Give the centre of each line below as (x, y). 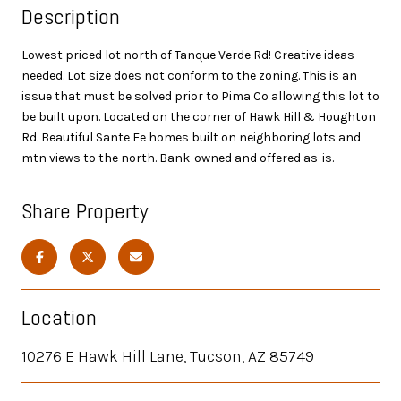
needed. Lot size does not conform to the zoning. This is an (189, 75)
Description (71, 16)
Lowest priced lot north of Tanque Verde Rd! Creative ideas (188, 55)
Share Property (85, 210)
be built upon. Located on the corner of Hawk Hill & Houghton (199, 116)
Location (59, 317)
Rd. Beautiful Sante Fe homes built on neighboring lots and (191, 137)
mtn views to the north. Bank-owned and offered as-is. (178, 158)
